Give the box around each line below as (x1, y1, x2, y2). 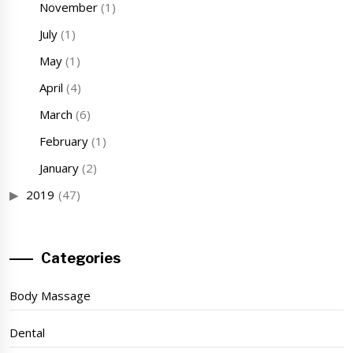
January (39, 160, 79, 176)
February (39, 133, 88, 150)
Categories (41, 250, 121, 267)
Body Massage (9, 288, 91, 304)
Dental (9, 325, 45, 341)
